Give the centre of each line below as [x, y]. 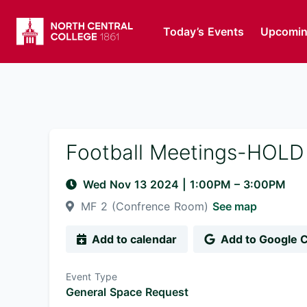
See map [235, 206]
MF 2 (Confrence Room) [145, 206]
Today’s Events [203, 32]
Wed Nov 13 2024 [133, 184]
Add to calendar [134, 239]
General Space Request [127, 292]
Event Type [91, 277]
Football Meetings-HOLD [185, 152]
